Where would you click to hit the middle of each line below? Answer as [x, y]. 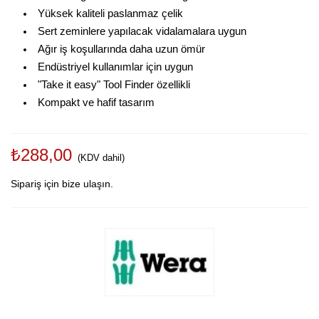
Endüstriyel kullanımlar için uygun [115, 67]
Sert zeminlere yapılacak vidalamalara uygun [142, 31]
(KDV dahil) [101, 158]
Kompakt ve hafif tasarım [96, 103]
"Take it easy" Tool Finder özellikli [114, 85]
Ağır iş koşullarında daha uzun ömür [121, 49]
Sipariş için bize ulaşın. [62, 184]
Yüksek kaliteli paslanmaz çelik [110, 14]
